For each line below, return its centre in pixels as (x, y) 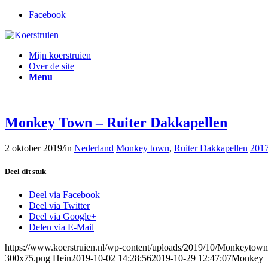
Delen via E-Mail (61, 227)
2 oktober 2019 (33, 148)
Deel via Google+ (63, 217)
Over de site (51, 66)
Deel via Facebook (64, 195)
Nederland (94, 148)
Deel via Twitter (59, 206)
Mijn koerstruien (60, 55)
